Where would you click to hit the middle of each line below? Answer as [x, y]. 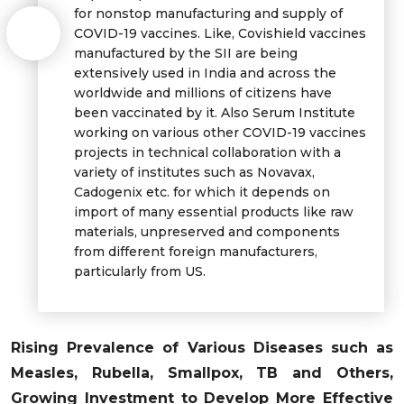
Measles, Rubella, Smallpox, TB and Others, [202, 372]
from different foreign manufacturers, [196, 251]
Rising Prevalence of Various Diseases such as [202, 347]
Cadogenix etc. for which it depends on [202, 192]
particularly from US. [140, 271]
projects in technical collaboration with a [207, 152]
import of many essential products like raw [214, 211]
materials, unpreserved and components [207, 231]
